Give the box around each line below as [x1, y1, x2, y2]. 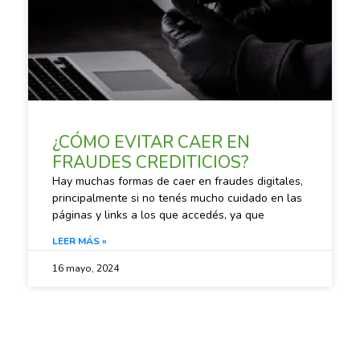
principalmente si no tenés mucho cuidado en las [51, 190, 302, 206]
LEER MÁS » [51, 234, 107, 247]
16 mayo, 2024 [51, 261, 119, 275]
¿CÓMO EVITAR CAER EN [51, 130, 250, 153]
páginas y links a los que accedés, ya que [51, 207, 264, 223]
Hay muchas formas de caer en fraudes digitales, [51, 173, 303, 189]
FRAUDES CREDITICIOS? [51, 150, 248, 174]
